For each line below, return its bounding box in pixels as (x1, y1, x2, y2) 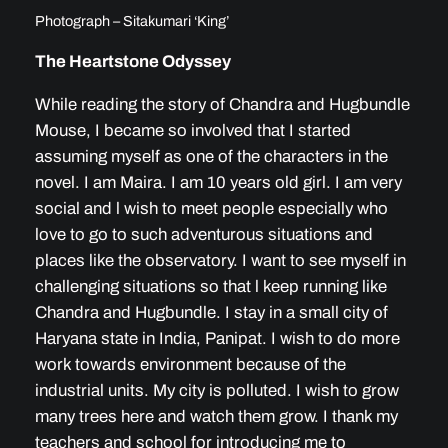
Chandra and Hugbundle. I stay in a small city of (34, 303, 388, 323)
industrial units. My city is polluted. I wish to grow (34, 381, 399, 401)
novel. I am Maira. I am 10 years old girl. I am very (34, 173, 402, 193)
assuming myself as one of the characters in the (34, 147, 388, 167)
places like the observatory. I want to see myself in (34, 251, 406, 271)
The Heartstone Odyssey (34, 52, 231, 72)
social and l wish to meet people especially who (34, 199, 388, 219)
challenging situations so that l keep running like (34, 277, 387, 297)
